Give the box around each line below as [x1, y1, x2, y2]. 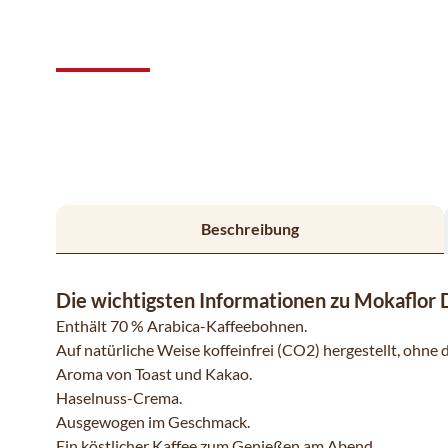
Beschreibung [200, 219, 299, 238]
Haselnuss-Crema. [56, 388, 182, 407]
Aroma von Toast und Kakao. [56, 364, 252, 383]
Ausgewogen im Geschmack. [56, 412, 250, 431]
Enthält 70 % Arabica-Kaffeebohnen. [56, 316, 307, 335]
